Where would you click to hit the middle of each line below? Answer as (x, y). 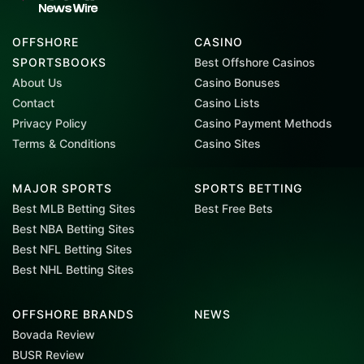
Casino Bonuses (237, 83)
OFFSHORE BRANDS (73, 314)
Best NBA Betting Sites (74, 229)
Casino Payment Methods (263, 123)
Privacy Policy (50, 123)
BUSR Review (48, 355)
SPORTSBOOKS (59, 63)
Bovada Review (54, 335)
